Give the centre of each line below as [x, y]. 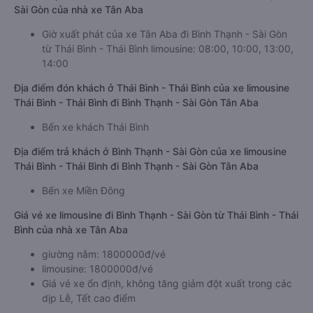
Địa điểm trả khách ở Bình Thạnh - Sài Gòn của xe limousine [150, 151]
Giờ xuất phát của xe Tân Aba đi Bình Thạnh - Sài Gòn [165, 34]
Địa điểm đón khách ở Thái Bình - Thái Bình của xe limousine [152, 88]
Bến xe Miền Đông [83, 190]
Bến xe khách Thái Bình [95, 127]
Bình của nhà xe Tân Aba [71, 230]
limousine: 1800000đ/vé [97, 269]
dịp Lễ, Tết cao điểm [89, 298]
